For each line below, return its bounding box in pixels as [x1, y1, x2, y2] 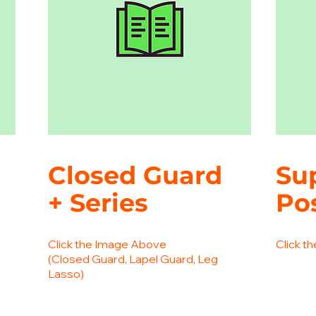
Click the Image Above [48, 237, 166, 251]
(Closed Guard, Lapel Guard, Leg [48, 252, 218, 266]
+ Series [48, 188, 148, 218]
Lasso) [48, 267, 84, 281]
